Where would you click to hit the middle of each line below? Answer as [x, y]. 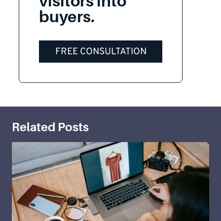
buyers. [67, 17]
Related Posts [50, 127]
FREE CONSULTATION [101, 52]
